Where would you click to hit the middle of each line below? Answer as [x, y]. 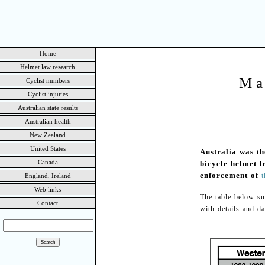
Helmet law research [48, 67]
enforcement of [230, 175]
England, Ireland [48, 176]
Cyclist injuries [48, 94]
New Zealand [48, 135]
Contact [48, 203]
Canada [48, 162]
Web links [48, 189]
